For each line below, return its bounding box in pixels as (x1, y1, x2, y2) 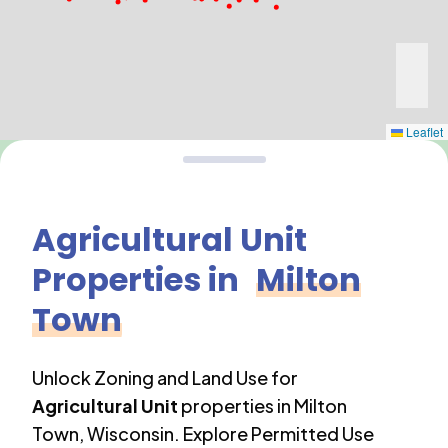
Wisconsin (87, 422, 174, 445)
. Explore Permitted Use (174, 422, 374, 445)
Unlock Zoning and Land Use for (32, 366, 298, 389)
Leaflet (403, 123, 443, 140)
